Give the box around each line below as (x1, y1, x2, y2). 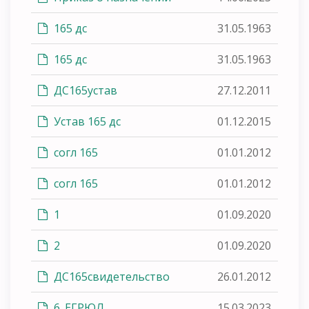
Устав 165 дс (51, 113, 121, 129)
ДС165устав (51, 82, 117, 98)
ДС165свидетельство (51, 268, 170, 284)
